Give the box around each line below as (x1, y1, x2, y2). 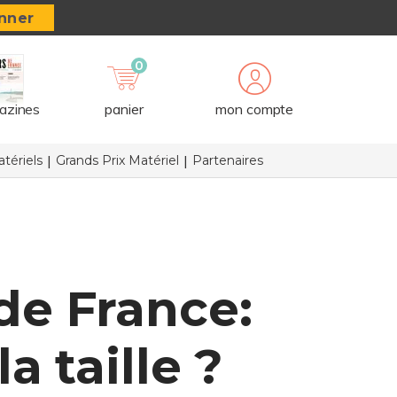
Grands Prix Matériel (55, 152, 179, 168)
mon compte (215, 100, 294, 118)
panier (105, 100, 144, 118)
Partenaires (191, 152, 263, 168)
